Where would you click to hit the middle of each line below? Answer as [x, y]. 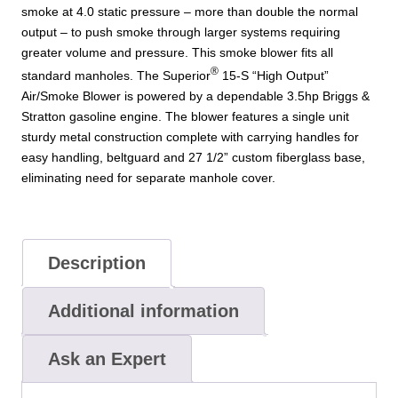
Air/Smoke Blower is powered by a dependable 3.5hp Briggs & [195, 96]
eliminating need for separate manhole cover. [148, 178]
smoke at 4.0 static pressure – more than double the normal [190, 12]
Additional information [143, 310]
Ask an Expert [107, 358]
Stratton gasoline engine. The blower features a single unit [185, 117]
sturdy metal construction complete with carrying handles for [190, 137]
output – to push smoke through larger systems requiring [181, 32]
